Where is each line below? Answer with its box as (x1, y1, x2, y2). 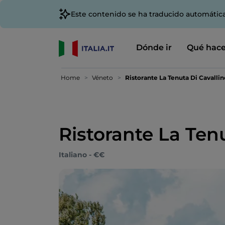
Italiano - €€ (59, 150, 104, 159)
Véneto (92, 74, 113, 81)
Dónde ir (136, 43, 172, 52)
